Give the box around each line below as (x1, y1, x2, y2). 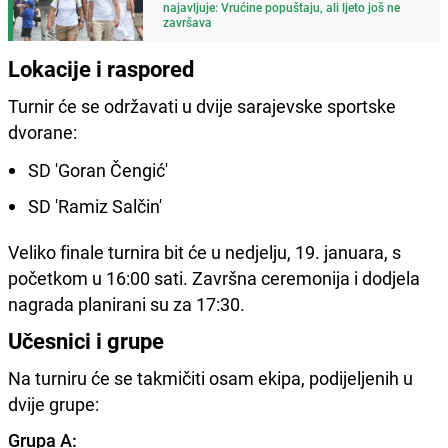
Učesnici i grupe (8, 326, 164, 356)
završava (163, 14, 212, 31)
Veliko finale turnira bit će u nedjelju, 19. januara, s (8, 240, 401, 265)
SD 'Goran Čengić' (28, 158, 168, 183)
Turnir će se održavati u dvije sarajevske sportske (8, 94, 396, 119)
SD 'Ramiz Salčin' (28, 194, 162, 219)
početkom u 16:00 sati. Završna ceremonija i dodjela (8, 266, 420, 291)
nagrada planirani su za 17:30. (8, 292, 245, 317)
